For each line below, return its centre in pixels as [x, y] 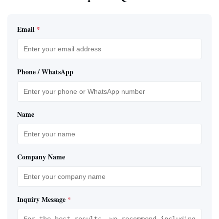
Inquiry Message [41, 199]
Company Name [41, 156]
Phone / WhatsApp [45, 71]
